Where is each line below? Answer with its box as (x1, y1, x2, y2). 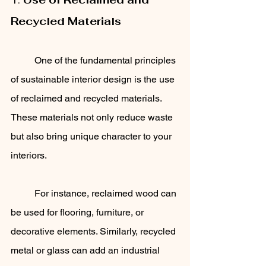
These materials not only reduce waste (11, 111, 175, 123)
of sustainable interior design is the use (11, 73, 177, 85)
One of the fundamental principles (11, 54, 34, 66)
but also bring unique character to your (11, 130, 174, 142)
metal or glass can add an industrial (11, 244, 162, 256)
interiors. (11, 149, 49, 161)
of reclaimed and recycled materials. (11, 92, 164, 104)
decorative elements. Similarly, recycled (11, 225, 178, 237)
